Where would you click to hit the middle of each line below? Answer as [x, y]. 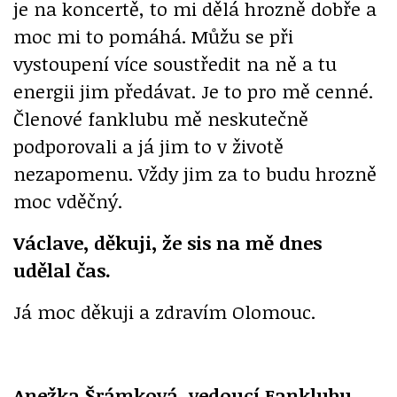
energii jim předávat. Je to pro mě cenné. [193, 91]
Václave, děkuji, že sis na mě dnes [167, 243]
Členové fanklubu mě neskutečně [161, 119]
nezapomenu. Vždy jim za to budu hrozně [195, 174]
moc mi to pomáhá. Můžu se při [153, 36]
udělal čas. [62, 270]
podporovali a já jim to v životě [148, 146]
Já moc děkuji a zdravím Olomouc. [164, 312]
